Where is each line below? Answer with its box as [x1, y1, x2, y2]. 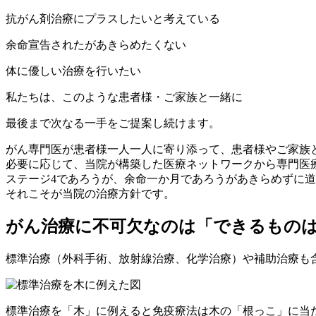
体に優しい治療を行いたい [6, 64, 141, 77]
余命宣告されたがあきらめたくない [6, 38, 186, 51]
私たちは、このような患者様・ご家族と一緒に [6, 90, 243, 103]
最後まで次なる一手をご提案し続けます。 [6, 116, 220, 129]
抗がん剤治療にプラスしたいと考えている [6, 12, 220, 25]
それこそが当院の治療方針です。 [6, 187, 175, 200]
